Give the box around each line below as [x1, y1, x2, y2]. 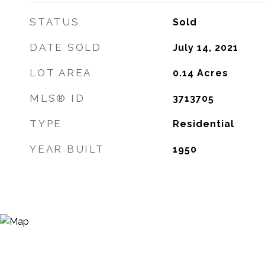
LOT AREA [30, 67, 92, 79]
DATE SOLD [30, 41, 102, 53]
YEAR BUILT [30, 143, 105, 155]
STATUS [30, 16, 80, 28]
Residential [172, 118, 234, 130]
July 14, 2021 [172, 42, 238, 53]
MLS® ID [30, 92, 85, 104]
